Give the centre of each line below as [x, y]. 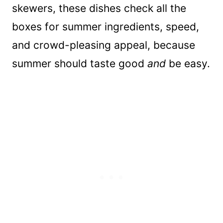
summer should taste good [80, 63]
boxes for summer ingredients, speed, [106, 26]
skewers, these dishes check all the [99, 8]
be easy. [188, 63]
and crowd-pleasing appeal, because [104, 45]
